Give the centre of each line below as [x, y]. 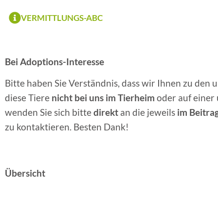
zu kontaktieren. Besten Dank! [67, 127]
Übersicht [25, 173]
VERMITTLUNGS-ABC [62, 18]
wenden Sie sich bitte [49, 112]
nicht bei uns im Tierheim [103, 98]
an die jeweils [148, 112]
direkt [106, 112]
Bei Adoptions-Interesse [54, 62]
